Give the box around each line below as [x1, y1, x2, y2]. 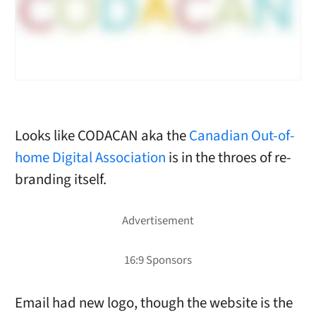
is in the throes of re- [165, 147, 291, 168]
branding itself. [14, 169, 107, 190]
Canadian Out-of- [188, 125, 295, 146]
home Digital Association [14, 147, 166, 168]
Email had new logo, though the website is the [14, 292, 293, 313]
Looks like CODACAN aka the [14, 125, 189, 146]
